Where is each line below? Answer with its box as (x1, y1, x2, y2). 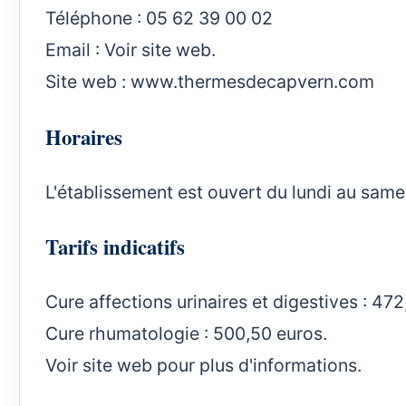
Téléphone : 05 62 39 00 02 (45, 6, 277, 29)
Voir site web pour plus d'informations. (45, 354, 362, 377)
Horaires (45, 121, 122, 152)
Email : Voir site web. (45, 38, 216, 61)
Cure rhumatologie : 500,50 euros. (45, 323, 327, 345)
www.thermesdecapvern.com (130, 70, 374, 92)
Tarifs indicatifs (45, 231, 185, 263)
